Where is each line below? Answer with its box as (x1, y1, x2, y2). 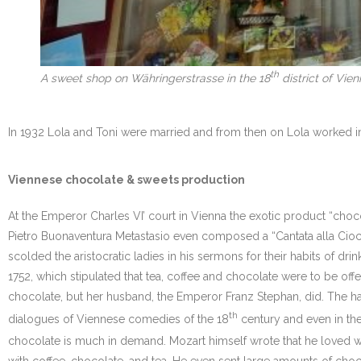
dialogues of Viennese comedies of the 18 (8, 312, 229, 326)
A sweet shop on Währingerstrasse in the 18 (40, 71, 270, 85)
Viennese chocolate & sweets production (8, 172, 245, 186)
